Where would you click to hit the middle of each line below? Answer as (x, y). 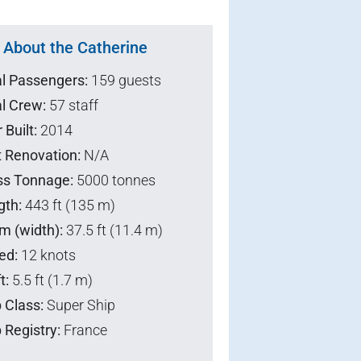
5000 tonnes (114, 180)
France (84, 330)
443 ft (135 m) (68, 205)
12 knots (47, 255)
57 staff (72, 105)
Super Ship (79, 305)
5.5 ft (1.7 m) (51, 280)
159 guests (124, 80)
